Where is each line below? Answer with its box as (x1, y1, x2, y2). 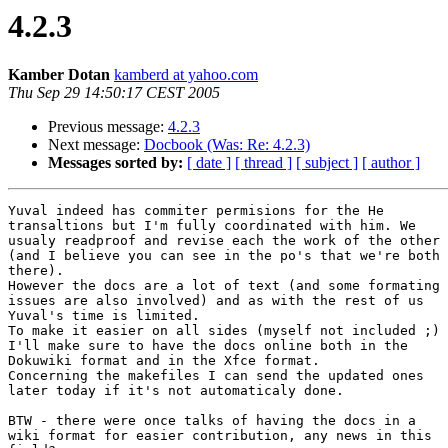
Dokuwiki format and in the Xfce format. (8, 353, 320, 369)
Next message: (48, 136, 144, 154)
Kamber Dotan (8, 66, 110, 84)
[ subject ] (296, 154, 358, 172)
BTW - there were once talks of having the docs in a (8, 413, 416, 429)
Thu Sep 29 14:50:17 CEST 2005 (8, 84, 220, 102)
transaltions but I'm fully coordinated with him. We (8, 218, 416, 234)
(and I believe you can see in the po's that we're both (8, 248, 440, 264)
